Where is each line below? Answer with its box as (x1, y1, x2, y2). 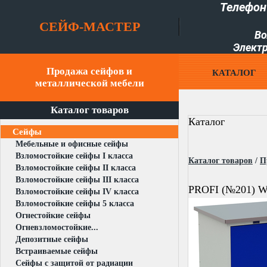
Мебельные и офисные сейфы (15, 139, 128, 148)
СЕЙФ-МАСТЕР (39, 19, 140, 34)
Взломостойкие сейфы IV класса (15, 187, 139, 196)
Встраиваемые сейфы (15, 247, 98, 256)
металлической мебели (35, 77, 144, 89)
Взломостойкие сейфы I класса (15, 151, 133, 160)
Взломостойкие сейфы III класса (15, 175, 139, 184)
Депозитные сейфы (15, 235, 88, 244)
